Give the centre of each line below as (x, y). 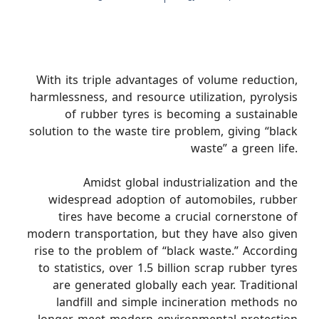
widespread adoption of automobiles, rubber (173, 199)
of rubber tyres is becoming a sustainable (181, 114)
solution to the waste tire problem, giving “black (163, 131)
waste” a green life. (244, 148)
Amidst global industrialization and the (190, 182)
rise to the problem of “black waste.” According (166, 251)
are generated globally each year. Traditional (175, 285)
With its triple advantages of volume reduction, (167, 80)
